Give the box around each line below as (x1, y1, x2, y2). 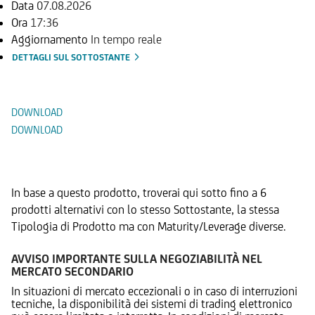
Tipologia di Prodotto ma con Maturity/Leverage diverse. (11, 219, 285, 233)
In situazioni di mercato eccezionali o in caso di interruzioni (11, 283, 297, 298)
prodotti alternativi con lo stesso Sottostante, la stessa (11, 202, 279, 217)
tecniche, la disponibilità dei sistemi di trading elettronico (11, 296, 292, 311)
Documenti (11, 63, 105, 86)
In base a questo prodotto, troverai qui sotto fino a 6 (11, 185, 266, 200)
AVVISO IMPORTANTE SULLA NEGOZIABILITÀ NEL (11, 251, 262, 266)
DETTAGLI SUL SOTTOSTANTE (12, 51, 132, 63)
